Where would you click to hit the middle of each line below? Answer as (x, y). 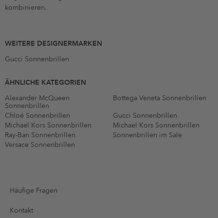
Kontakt (21, 210)
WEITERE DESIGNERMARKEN (54, 43)
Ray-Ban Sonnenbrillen (40, 135)
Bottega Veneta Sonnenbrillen (160, 98)
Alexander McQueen (37, 98)
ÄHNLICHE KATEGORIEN (45, 82)
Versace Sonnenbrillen (40, 145)
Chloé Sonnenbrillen (37, 115)
